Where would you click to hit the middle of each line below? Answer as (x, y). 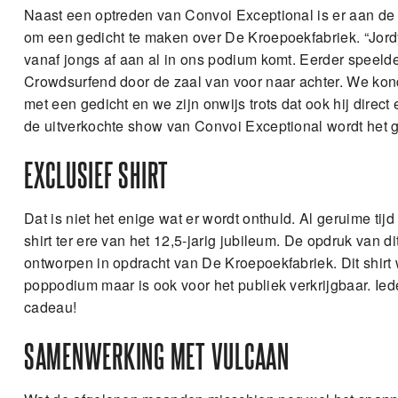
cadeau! (51, 307)
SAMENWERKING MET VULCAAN (157, 358)
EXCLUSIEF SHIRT (97, 177)
